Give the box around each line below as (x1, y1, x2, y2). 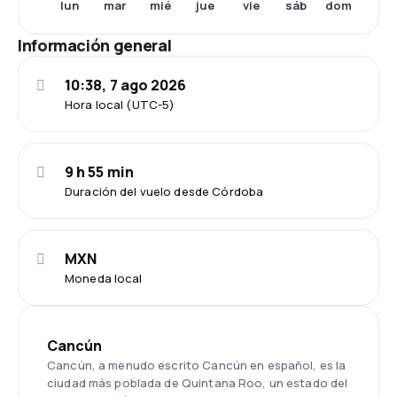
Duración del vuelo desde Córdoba (65, 183, 264, 199)
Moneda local (65, 270, 143, 286)
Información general (18, 35, 172, 56)
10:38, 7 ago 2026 (65, 75, 187, 95)
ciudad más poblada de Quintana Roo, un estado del (47, 375, 348, 391)
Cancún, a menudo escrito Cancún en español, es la (47, 357, 346, 373)
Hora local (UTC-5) (65, 97, 175, 113)
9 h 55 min (65, 162, 134, 182)
